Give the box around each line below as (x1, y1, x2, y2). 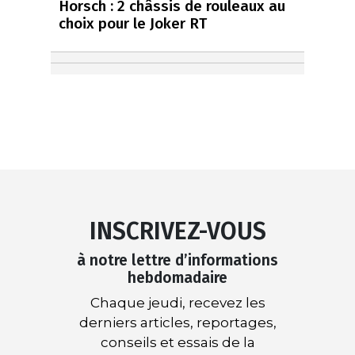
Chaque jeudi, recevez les (90, 294, 265, 311)
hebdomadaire (128, 268, 227, 287)
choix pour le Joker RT (59, 13, 207, 32)
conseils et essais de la (100, 334, 255, 350)
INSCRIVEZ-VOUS (89, 216, 266, 246)
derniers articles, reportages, (78, 314, 277, 330)
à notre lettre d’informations (77, 250, 278, 269)
